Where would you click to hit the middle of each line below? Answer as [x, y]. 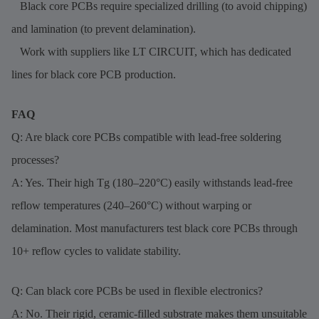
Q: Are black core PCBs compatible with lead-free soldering [146, 137]
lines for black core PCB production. [94, 74]
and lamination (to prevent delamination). [104, 28]
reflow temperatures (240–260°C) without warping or [131, 205]
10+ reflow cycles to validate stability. [96, 251]
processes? [35, 159]
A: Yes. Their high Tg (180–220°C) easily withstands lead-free [152, 182]
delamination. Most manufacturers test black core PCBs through [155, 228]
